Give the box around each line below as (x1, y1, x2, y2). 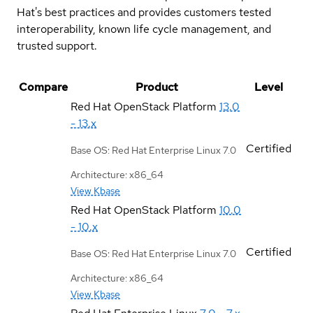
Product (136, 79, 178, 94)
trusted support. (17, 38, 97, 53)
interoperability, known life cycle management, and (17, 21, 271, 36)
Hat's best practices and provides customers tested (17, 4, 271, 20)
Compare (19, 79, 68, 94)
